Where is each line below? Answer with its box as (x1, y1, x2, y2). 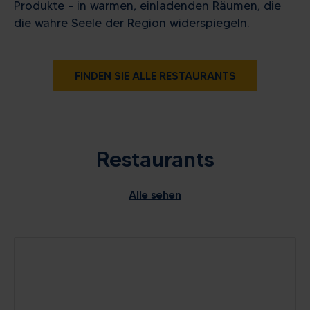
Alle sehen (129, 188, 181, 202)
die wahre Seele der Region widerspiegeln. (14, 16, 249, 30)
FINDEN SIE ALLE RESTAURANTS (74, 69, 236, 83)
